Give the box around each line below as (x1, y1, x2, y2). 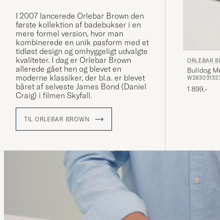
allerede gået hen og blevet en (16, 64, 121, 74)
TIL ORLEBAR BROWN (24, 115, 91, 123)
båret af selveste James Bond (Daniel (16, 82, 146, 92)
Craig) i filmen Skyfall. (16, 90, 94, 101)
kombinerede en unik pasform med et (16, 37, 149, 48)
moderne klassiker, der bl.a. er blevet (16, 73, 145, 83)
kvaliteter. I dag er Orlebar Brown (16, 55, 131, 65)
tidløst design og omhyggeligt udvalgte (16, 46, 148, 56)
